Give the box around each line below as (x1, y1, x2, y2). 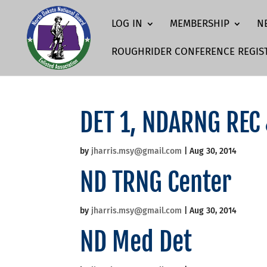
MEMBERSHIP (170, 17, 229, 30)
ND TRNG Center (80, 166, 232, 198)
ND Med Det (80, 226, 193, 258)
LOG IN (111, 17, 142, 30)
